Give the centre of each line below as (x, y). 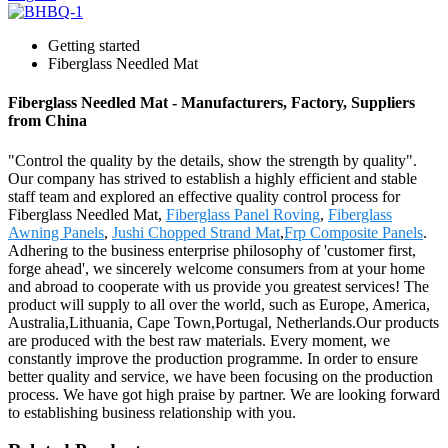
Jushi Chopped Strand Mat (196, 232)
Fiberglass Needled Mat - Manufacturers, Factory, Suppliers (211, 103)
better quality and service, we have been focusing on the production (220, 376)
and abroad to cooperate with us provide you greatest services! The (218, 286)
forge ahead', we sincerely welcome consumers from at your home (216, 268)
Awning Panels (56, 232)
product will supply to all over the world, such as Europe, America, (219, 304)
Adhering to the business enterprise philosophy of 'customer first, (212, 250)
